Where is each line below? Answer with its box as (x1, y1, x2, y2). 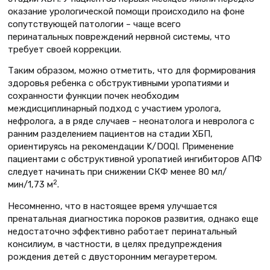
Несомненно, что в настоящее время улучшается (8, 201, 217, 212)
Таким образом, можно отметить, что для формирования (8, 65, 256, 77)
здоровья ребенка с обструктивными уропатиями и (8, 78, 229, 89)
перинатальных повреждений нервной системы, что (8, 31, 230, 42)
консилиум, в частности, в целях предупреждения (8, 239, 222, 250)
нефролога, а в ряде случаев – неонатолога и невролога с (8, 116, 254, 127)
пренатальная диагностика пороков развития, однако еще (8, 213, 259, 225)
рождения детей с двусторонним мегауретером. (8, 251, 217, 263)
